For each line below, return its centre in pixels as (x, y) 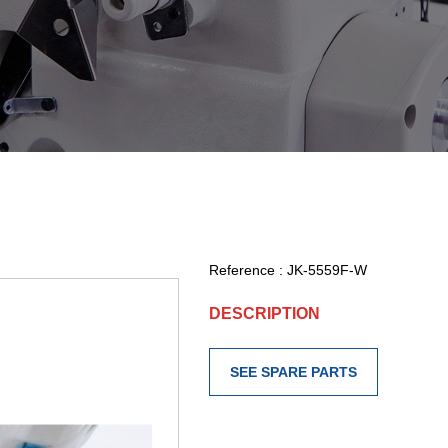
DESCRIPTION (265, 313)
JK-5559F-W (327, 270)
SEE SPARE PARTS (294, 372)
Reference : (248, 270)
